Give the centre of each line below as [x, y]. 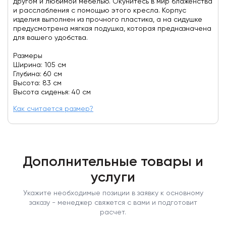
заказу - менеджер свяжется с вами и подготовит [113, 203]
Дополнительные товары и [113, 162]
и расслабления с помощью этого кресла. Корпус [100, 11]
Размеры [28, 56]
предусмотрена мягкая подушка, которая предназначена [112, 29]
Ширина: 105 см [40, 65]
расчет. [113, 212]
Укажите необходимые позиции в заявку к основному [113, 193]
